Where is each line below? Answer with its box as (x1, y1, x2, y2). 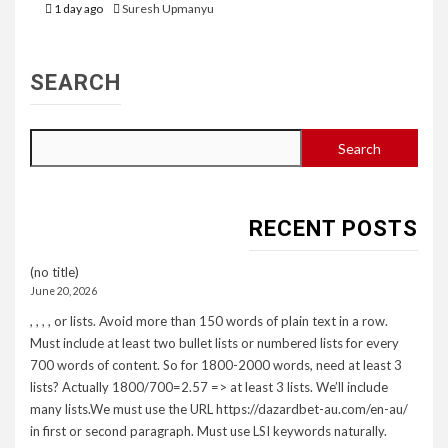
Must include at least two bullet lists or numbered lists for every (30, 335, 399, 352)
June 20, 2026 (30, 285, 97, 298)
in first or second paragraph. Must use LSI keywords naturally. (30, 423, 387, 440)
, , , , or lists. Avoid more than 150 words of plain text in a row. (30, 313, 388, 330)
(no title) (30, 264, 79, 281)
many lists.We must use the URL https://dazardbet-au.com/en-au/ (30, 401, 408, 418)
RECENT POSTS (249, 216, 418, 242)
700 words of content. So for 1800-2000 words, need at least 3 (30, 357, 402, 374)
